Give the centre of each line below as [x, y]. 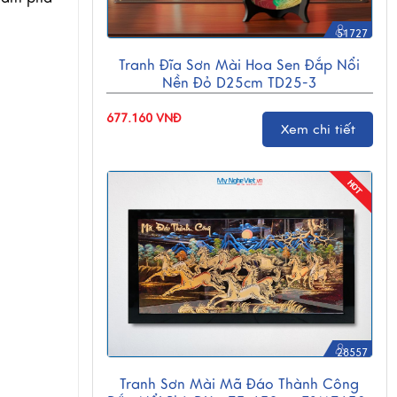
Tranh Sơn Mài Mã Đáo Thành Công [240, 385]
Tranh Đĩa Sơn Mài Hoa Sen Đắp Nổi [240, 66]
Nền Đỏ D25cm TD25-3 [239, 83]
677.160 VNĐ [144, 118]
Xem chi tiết [318, 129]
